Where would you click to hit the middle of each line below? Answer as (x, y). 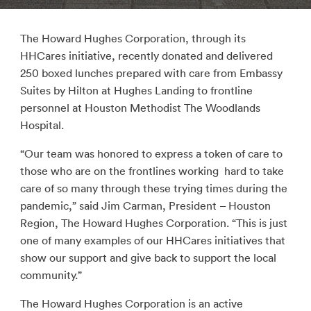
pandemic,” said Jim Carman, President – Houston (145, 205)
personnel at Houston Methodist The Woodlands (140, 108)
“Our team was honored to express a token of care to (151, 153)
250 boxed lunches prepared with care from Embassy (151, 73)
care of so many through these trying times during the (153, 188)
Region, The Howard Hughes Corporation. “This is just (153, 223)
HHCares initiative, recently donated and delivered (146, 56)
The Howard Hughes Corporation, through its (133, 38)
